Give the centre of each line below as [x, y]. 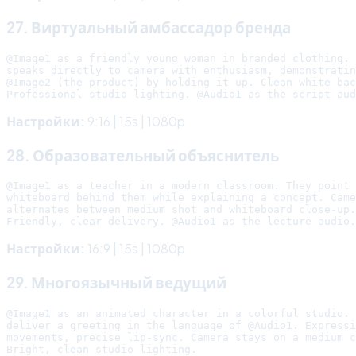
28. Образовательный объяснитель [143, 155]
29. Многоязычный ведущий [116, 283]
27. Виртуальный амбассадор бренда [149, 28]
